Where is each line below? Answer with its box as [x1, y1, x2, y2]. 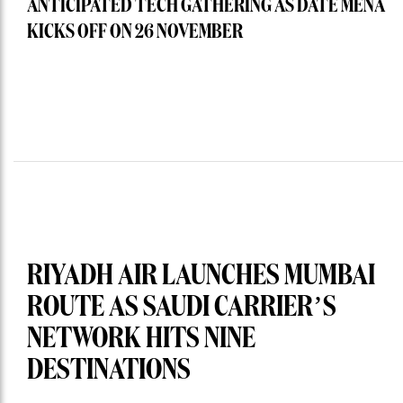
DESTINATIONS [27, 356, 191, 386]
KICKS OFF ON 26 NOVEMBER [27, 22, 243, 43]
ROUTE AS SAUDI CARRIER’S [27, 293, 336, 323]
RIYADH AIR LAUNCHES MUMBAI [27, 262, 375, 291]
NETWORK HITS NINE [27, 325, 255, 354]
